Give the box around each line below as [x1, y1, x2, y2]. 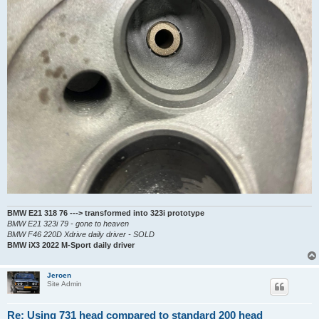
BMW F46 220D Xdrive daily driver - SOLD [7, 230, 155, 239]
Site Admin [46, 280, 82, 288]
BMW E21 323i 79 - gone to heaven [7, 219, 129, 229]
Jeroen [46, 271, 71, 280]
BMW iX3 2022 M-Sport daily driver [7, 241, 135, 250]
